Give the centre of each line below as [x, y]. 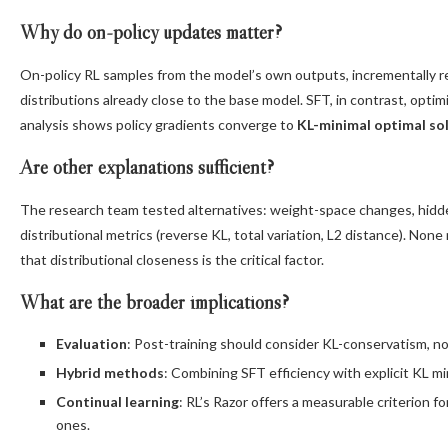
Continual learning [117, 402]
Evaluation [91, 344]
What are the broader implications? [154, 302]
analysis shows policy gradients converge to [158, 125]
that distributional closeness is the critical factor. [172, 260]
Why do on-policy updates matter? [151, 32]
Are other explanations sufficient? [147, 167]
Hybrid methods [110, 373]
